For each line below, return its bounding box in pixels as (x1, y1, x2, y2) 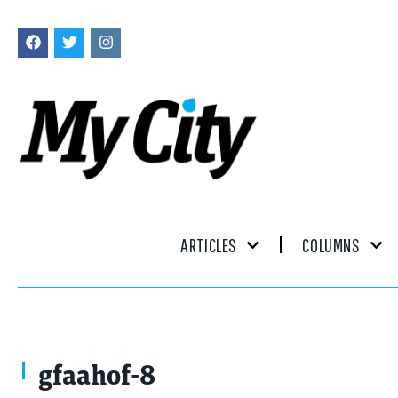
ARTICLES (180, 233, 237, 256)
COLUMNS (302, 233, 361, 256)
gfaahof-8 (38, 362, 155, 392)
